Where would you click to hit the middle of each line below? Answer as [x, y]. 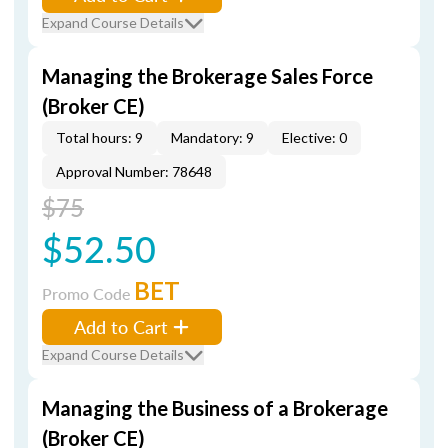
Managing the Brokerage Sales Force [207, 76]
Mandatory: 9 [212, 137]
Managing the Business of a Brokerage [215, 408]
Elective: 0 [314, 137]
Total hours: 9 [99, 137]
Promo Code [88, 293]
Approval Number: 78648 [134, 171]
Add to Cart [121, 326]
